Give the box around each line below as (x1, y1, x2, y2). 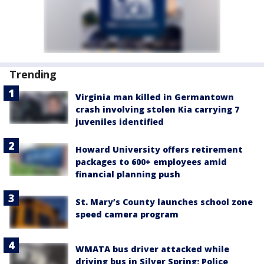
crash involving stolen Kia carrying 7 (75, 104, 239, 115)
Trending (9, 67, 57, 81)
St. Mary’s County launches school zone (75, 196, 253, 207)
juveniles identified (75, 116, 164, 127)
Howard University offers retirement (75, 144, 243, 155)
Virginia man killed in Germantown (75, 91, 234, 103)
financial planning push (75, 169, 180, 180)
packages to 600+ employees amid (75, 156, 227, 167)
